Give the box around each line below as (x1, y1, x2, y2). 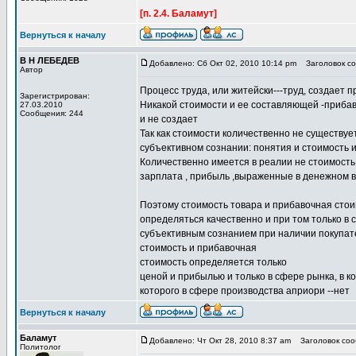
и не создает (140, 114, 198, 125)
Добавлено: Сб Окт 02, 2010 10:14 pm (149, 59, 296, 68)
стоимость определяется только (140, 257, 287, 268)
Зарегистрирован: (20, 91, 90, 100)
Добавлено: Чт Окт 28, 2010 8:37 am (149, 336, 291, 345)
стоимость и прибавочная (140, 242, 257, 253)
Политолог (20, 342, 61, 351)
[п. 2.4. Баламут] (140, 8, 217, 19)
